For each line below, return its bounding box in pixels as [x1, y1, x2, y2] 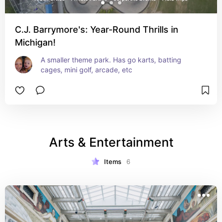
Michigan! [15, 37, 55, 48]
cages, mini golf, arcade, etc [41, 65, 132, 74]
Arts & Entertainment [49, 135, 173, 150]
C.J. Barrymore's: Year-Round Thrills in [15, 24, 178, 35]
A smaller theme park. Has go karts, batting [41, 55, 181, 64]
